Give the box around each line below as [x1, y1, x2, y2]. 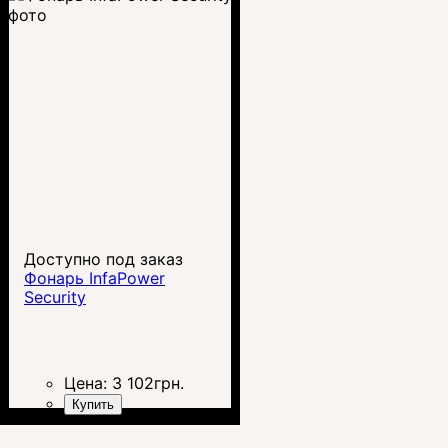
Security [24, 286, 86, 307]
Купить [72, 396, 114, 412]
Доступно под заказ [24, 248, 183, 269]
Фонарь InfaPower [24, 267, 165, 288]
